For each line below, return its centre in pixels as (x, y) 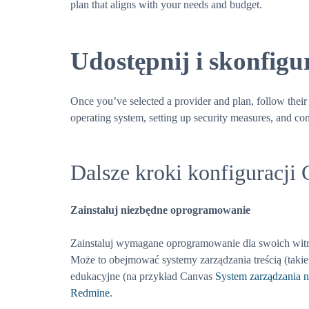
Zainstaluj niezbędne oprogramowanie (160, 210)
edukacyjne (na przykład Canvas (143, 276)
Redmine (90, 293)
